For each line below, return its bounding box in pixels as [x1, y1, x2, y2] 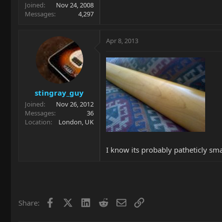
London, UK [58, 117, 94, 126]
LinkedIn [90, 197, 120, 207]
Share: [18, 198, 40, 208]
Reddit [108, 197, 130, 207]
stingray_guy [35, 87, 84, 98]
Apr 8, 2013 [106, 36, 138, 45]
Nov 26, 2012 [56, 99, 94, 109]
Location [25, 117, 51, 126]
